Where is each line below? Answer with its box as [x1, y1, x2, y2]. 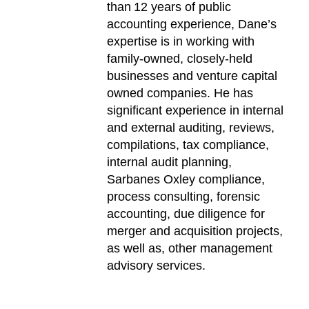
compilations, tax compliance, [107, 138, 270, 152]
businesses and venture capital [107, 69, 278, 83]
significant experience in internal [107, 103, 284, 118]
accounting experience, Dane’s [107, 17, 277, 32]
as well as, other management [107, 241, 273, 256]
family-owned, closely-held [107, 52, 253, 66]
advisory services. [107, 259, 206, 273]
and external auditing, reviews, [107, 121, 275, 135]
